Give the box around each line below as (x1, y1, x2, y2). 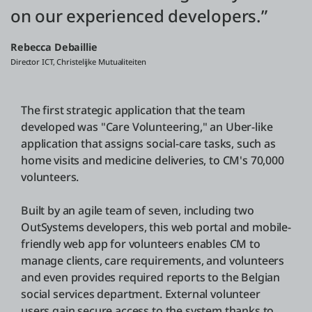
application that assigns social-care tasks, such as (21, 135, 276, 151)
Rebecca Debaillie (10, 40, 97, 54)
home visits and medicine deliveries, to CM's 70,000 (21, 152, 284, 168)
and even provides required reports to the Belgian (21, 269, 281, 285)
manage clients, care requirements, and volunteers (21, 252, 285, 268)
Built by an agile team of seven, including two (21, 202, 254, 218)
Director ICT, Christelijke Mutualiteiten (10, 56, 146, 67)
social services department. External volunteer (21, 286, 260, 302)
